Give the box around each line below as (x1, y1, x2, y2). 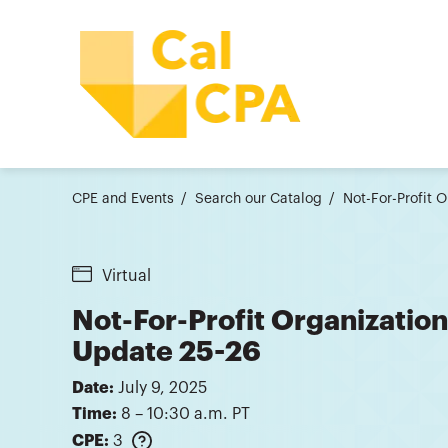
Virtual (102, 267, 151, 284)
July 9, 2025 (118, 380, 207, 397)
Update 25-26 (72, 338, 261, 367)
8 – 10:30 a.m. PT (121, 406, 250, 423)
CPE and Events (72, 191, 174, 206)
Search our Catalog (195, 191, 322, 206)
